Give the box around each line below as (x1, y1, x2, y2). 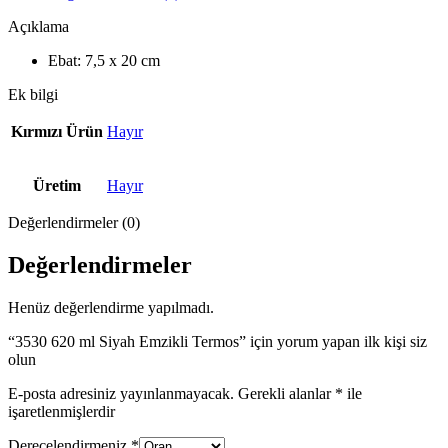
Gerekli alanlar (238, 384, 335, 402)
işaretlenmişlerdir (8, 402, 115, 420)
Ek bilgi (8, 85, 58, 103)
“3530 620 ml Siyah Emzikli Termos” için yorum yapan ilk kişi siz (8, 332, 427, 350)
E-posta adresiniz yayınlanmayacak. (8, 384, 234, 402)
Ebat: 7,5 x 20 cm (48, 51, 160, 69)
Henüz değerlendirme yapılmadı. (8, 298, 214, 316)
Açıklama (8, 17, 69, 35)
